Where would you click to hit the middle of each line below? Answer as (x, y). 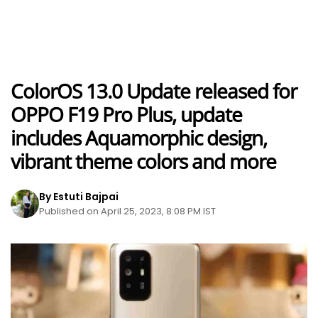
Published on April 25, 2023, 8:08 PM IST (127, 211)
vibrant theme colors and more (143, 161)
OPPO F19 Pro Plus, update (126, 114)
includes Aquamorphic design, (139, 138)
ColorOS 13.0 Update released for (154, 91)
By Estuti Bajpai (79, 197)
